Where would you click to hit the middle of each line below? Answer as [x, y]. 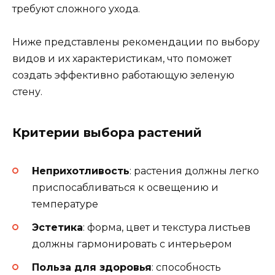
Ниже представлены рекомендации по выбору [136, 42]
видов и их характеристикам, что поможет [122, 59]
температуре [65, 204]
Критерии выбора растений [107, 133]
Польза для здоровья [92, 267]
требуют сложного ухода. [76, 9]
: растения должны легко [194, 171]
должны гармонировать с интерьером [132, 244]
